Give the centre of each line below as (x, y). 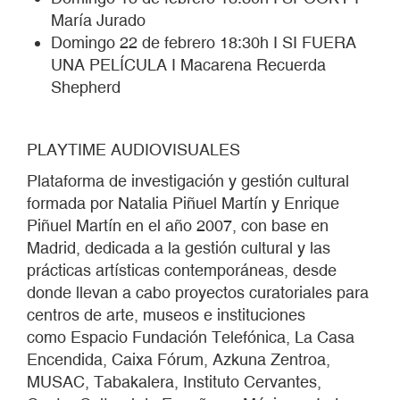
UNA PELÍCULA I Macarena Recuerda (188, 65)
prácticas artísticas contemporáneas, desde (182, 271)
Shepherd (88, 87)
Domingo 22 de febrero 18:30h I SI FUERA (204, 43)
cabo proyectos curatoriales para (252, 293)
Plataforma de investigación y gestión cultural (188, 181)
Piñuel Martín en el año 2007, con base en (178, 226)
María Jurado (100, 21)
